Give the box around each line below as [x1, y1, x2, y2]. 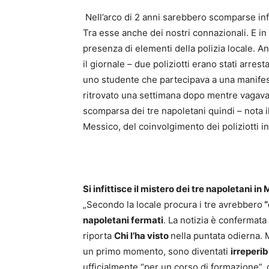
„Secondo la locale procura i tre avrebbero [83, 199, 262, 211]
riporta [83, 230, 114, 242]
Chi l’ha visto [114, 230, 171, 242]
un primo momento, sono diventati [83, 246, 231, 258]
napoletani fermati [83, 214, 163, 226]
